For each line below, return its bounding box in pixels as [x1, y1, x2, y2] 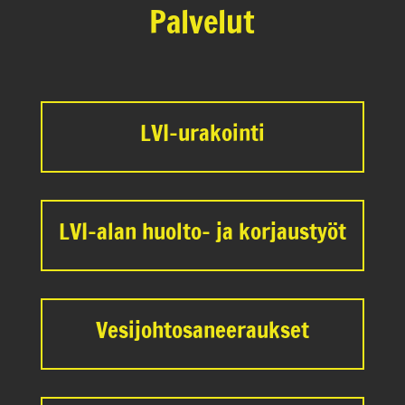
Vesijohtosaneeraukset [95, 314, 309, 346]
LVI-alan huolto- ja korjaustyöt [58, 215, 346, 248]
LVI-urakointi [139, 117, 265, 149]
